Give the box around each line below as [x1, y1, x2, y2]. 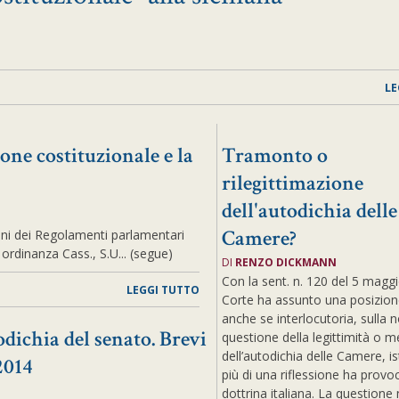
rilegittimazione [221, 169, 363, 197]
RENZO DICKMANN [234, 255, 337, 270]
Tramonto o [221, 142, 328, 169]
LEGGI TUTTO [126, 282, 199, 297]
